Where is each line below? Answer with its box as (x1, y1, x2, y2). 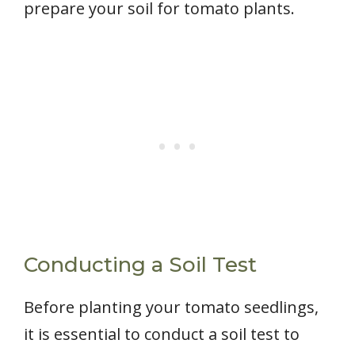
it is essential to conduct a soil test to (24, 323, 300, 345)
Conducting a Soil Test (24, 252, 257, 278)
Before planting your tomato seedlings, (24, 296, 319, 319)
